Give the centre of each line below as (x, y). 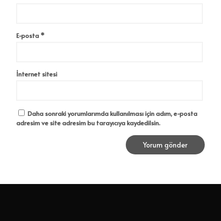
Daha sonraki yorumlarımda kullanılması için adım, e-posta (112, 114)
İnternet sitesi (37, 74)
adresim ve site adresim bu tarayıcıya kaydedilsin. (88, 123)
